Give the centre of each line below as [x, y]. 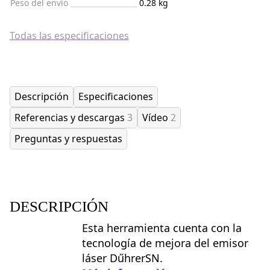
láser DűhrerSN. [122, 258]
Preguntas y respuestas [68, 138]
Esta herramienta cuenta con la [162, 228]
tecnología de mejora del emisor [165, 243]
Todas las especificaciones [69, 35]
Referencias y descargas [71, 117]
